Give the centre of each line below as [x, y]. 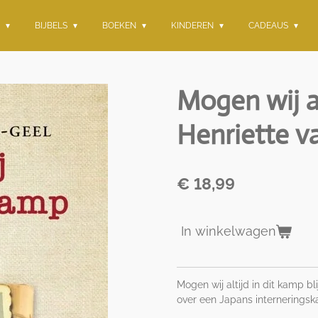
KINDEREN [194, 26]
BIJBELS [53, 26]
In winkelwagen [229, 231]
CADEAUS [269, 26]
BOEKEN [121, 26]
